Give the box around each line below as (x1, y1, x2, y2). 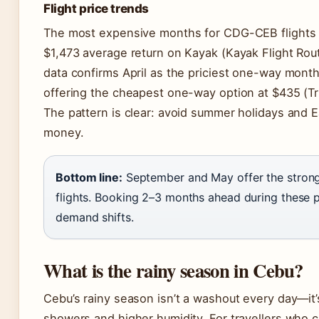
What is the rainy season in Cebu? (43, 256, 303, 284)
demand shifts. (56, 210, 134, 224)
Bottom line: (56, 170, 122, 184)
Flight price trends (43, 1, 149, 16)
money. (43, 125, 84, 140)
